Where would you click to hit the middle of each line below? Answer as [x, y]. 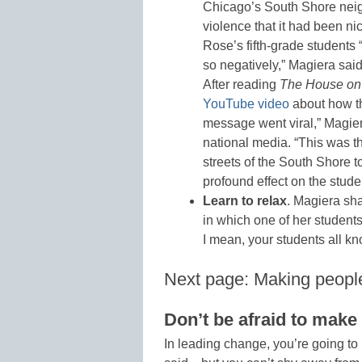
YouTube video [246, 104]
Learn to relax [245, 201]
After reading [241, 85]
